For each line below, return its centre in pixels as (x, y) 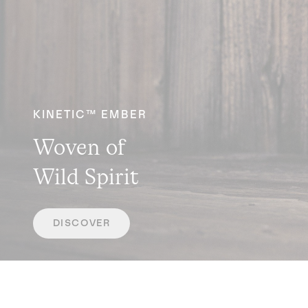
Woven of (79, 147)
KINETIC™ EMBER (90, 114)
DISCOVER (81, 223)
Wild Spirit (86, 176)
